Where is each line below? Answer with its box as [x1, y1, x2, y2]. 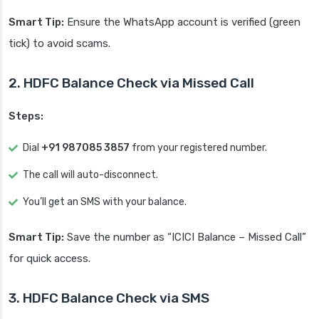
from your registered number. [130, 142, 267, 155]
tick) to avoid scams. [9, 37, 110, 51]
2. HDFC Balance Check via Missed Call [9, 75, 254, 92]
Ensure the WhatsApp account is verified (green [64, 16, 300, 29]
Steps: [9, 110, 43, 123]
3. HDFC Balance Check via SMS [9, 290, 209, 307]
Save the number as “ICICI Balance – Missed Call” [64, 231, 306, 244]
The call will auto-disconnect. [23, 169, 158, 182]
